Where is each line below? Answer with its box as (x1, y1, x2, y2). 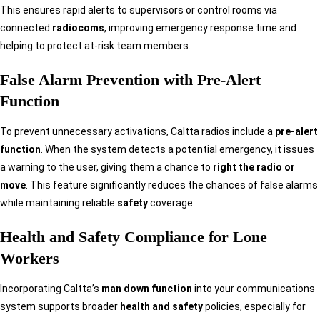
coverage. (148, 197, 195, 209)
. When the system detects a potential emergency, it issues (41, 144, 314, 156)
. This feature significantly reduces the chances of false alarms (26, 179, 318, 191)
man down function (101, 283, 192, 295)
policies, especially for (205, 301, 306, 313)
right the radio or (213, 161, 295, 174)
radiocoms (52, 22, 104, 34)
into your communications (192, 283, 315, 295)
